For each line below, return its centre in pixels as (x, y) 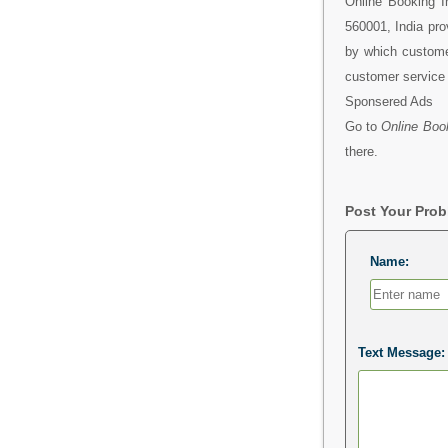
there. (361, 151)
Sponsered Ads (388, 101)
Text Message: (401, 352)
